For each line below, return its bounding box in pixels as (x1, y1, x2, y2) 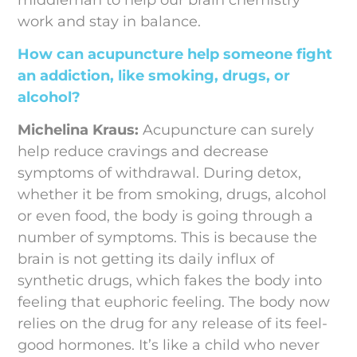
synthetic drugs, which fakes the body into (18, 272, 323, 290)
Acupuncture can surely (143, 121, 315, 139)
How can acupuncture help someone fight (18, 45, 333, 63)
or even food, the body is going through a (18, 207, 314, 226)
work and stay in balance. (18, 12, 202, 30)
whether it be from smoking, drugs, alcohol (18, 186, 328, 204)
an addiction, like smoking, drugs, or (18, 66, 291, 84)
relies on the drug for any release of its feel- (18, 315, 328, 333)
